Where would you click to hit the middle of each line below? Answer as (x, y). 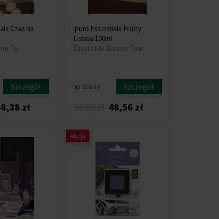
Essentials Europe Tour (108, 48)
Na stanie (87, 87)
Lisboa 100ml (92, 38)
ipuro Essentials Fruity (107, 29)
